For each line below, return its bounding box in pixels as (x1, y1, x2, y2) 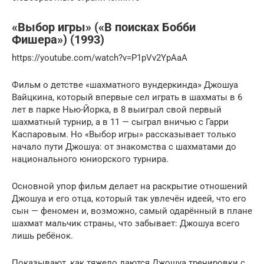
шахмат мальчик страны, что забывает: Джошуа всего (12, 217, 240, 229)
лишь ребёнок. (12, 230, 75, 241)
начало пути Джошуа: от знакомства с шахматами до (12, 141, 236, 152)
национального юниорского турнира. (12, 153, 171, 164)
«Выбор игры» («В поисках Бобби (12, 21, 196, 34)
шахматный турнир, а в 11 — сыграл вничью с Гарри (12, 116, 229, 127)
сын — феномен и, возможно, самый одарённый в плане (12, 205, 252, 216)
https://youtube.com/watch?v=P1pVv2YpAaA (12, 52, 187, 63)
